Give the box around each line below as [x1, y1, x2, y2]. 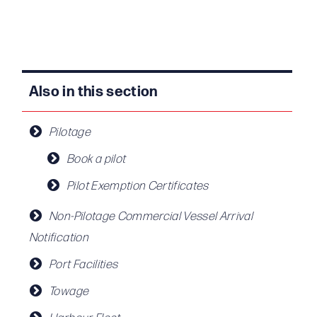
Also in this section [28, 83, 158, 100]
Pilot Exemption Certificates [67, 179, 209, 193]
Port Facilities [49, 258, 118, 272]
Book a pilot [67, 152, 126, 166]
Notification [28, 231, 88, 245]
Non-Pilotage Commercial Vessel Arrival [49, 209, 253, 224]
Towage [49, 284, 89, 299]
